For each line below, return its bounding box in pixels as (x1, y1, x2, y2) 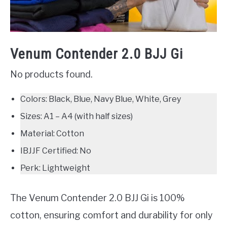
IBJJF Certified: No (20, 145, 91, 156)
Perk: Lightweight (20, 163, 90, 173)
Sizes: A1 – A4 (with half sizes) (20, 111, 133, 121)
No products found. (10, 68, 93, 80)
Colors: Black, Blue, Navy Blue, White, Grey (20, 94, 181, 104)
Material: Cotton (20, 128, 84, 138)
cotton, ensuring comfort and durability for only (10, 209, 213, 220)
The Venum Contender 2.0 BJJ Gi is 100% (10, 192, 185, 203)
